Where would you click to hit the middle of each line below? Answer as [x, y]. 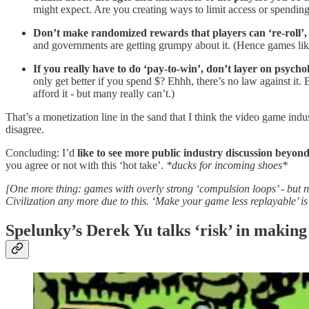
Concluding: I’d [41, 152]
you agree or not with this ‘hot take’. [86, 165]
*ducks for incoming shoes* [227, 165]
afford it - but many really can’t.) [104, 93]
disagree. [25, 129]
